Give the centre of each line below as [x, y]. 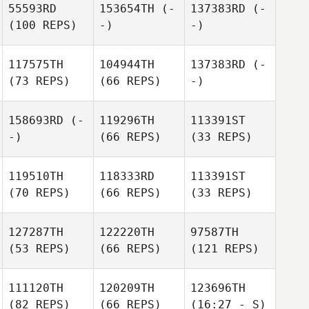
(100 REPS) [43, 25]
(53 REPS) [39, 249]
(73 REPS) [39, 81]
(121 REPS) [225, 249]
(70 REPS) [39, 193]
